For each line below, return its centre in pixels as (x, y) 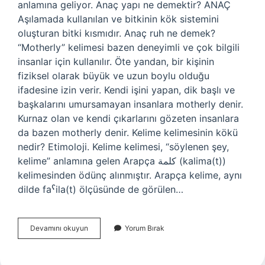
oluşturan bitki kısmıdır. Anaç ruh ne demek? (117, 33)
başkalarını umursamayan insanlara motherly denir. (130, 104)
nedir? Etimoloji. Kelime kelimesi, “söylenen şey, (123, 147)
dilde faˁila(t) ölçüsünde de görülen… (101, 189)
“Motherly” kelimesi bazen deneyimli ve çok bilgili (129, 47)
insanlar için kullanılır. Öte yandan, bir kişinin (116, 62)
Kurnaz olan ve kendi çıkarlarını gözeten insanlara (128, 118)
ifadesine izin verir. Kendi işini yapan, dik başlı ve (126, 90)
